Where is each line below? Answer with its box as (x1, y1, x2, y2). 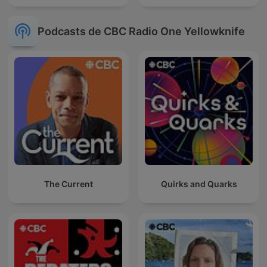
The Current (44, 179, 93, 190)
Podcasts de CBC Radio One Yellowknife (38, 24, 245, 38)
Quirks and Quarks (160, 179, 237, 190)
